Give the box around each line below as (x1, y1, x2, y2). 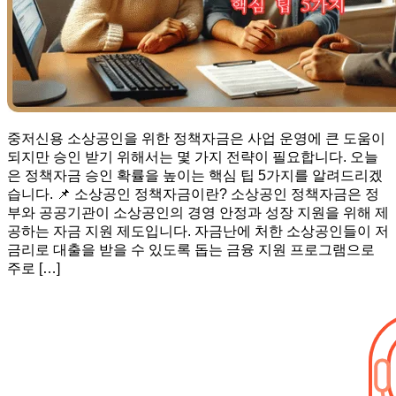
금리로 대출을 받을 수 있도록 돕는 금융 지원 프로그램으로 (7, 241, 375, 257)
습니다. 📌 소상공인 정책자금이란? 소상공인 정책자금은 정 (7, 186, 379, 202)
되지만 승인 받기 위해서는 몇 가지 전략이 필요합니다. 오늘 (7, 148, 378, 164)
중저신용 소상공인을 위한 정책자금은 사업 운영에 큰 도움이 (7, 130, 385, 146)
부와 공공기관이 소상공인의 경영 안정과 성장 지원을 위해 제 (7, 204, 389, 220)
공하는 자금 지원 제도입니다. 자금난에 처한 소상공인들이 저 (7, 223, 389, 239)
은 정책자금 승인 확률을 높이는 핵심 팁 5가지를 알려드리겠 (7, 167, 383, 183)
